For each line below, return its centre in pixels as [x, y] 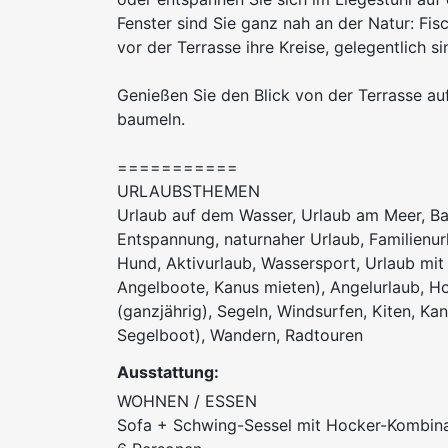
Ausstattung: [168, 372]
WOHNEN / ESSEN [187, 401]
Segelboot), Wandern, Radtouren [240, 335]
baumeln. [151, 119]
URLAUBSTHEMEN [188, 191]
